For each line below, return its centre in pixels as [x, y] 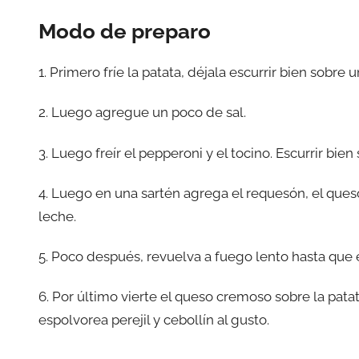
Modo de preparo [125, 31]
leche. [57, 216]
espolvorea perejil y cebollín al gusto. [154, 320]
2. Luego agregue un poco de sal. [142, 113]
